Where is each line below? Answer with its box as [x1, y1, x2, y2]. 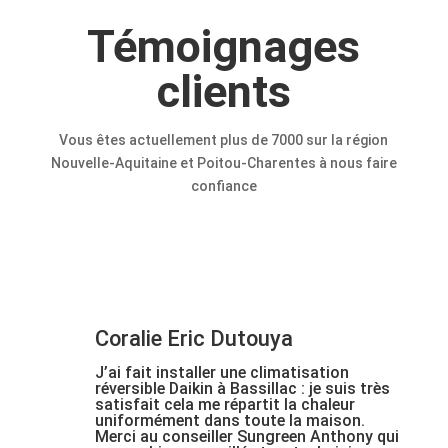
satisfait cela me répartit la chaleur [94, 395, 355, 415]
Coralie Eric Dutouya [94, 326, 293, 352]
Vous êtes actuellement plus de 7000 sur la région [59, 132, 389, 149]
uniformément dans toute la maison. [94, 411, 365, 431]
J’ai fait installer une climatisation [94, 363, 349, 383]
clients [156, 65, 291, 119]
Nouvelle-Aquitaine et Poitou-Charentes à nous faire [50, 155, 397, 172]
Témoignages [87, 20, 361, 74]
